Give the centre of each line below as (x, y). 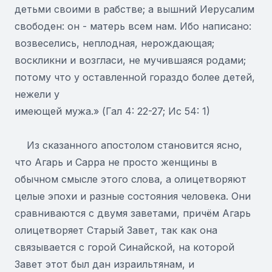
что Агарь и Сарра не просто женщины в (116, 162)
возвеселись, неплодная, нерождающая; (114, 43)
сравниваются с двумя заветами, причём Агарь (133, 213)
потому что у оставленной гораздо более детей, (135, 77)
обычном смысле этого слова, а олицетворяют (131, 179)
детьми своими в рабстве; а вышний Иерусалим (134, 9)
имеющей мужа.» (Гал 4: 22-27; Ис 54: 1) (112, 111)
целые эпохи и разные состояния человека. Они (133, 196)
